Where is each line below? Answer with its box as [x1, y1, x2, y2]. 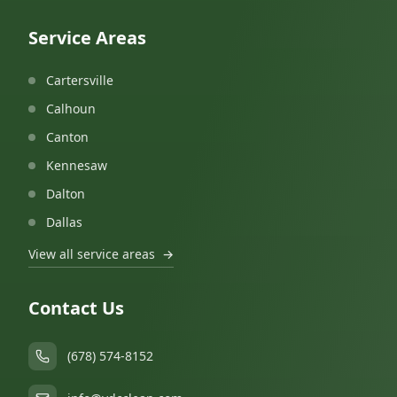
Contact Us [28, 296, 124, 320]
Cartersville [46, 72, 113, 89]
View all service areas [28, 245, 155, 262]
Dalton [46, 185, 85, 202]
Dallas [46, 214, 82, 230]
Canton [46, 128, 89, 145]
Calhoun [46, 100, 96, 117]
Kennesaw [46, 157, 107, 174]
